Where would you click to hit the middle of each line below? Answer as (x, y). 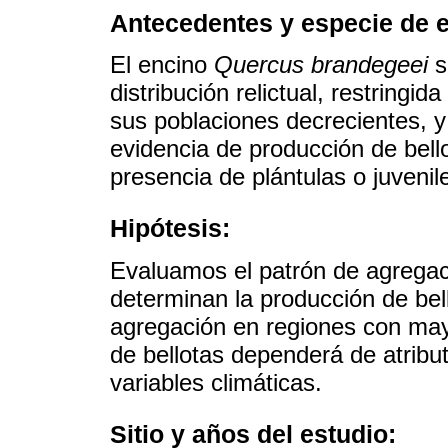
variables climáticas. (216, 382)
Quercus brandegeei (321, 65)
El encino (162, 65)
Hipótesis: (170, 228)
